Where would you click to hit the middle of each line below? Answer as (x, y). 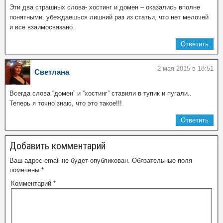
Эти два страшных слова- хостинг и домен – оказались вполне (105, 7)
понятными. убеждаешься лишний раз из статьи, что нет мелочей (109, 17)
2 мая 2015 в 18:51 (185, 68)
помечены (25, 170)
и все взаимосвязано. (42, 27)
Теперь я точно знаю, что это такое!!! (66, 103)
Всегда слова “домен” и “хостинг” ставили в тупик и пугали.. (101, 93)
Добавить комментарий (57, 146)
